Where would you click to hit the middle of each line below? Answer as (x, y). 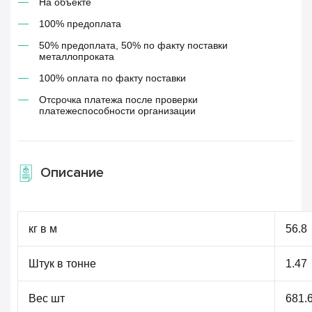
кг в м (43, 229)
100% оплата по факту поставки (112, 78)
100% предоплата (80, 24)
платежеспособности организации (117, 111)
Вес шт (47, 298)
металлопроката (77, 56)
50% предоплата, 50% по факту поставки (133, 45)
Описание (72, 173)
